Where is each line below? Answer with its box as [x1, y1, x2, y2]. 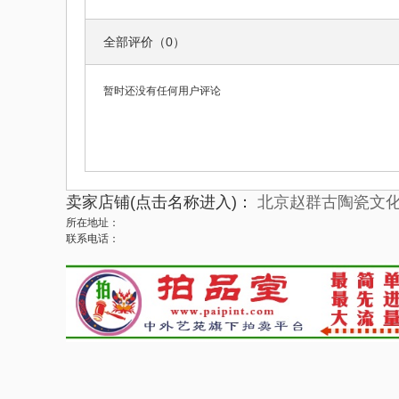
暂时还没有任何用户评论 [103, 85, 221, 98]
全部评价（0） [103, 35, 185, 50]
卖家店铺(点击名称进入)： [66, 193, 253, 212]
